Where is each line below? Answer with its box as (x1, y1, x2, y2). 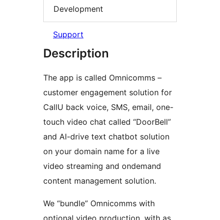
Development (54, 3, 103, 14)
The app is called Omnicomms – (43, 73, 162, 83)
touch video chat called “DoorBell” (43, 117, 171, 127)
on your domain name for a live (43, 146, 160, 157)
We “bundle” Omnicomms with (43, 198, 155, 209)
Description (43, 46, 109, 61)
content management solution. (43, 176, 156, 186)
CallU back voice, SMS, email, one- (43, 102, 173, 112)
